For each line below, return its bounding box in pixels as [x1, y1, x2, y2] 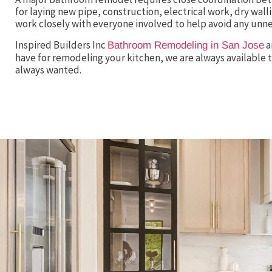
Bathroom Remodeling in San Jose [107, 39, 264, 51]
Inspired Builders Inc [15, 38, 107, 52]
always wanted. [15, 63, 81, 76]
